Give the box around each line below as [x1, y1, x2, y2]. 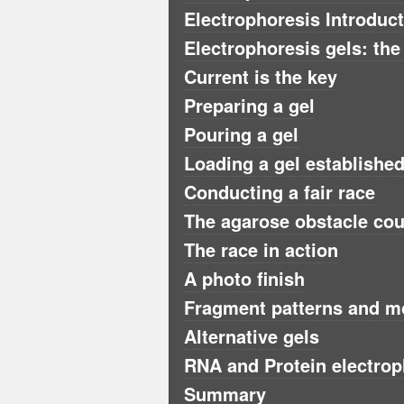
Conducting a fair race [184, 179, 375, 206]
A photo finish [184, 265, 305, 292]
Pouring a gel [184, 121, 298, 148]
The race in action [184, 236, 338, 263]
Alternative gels [184, 323, 319, 350]
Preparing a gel [184, 92, 315, 119]
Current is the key [184, 63, 337, 90]
